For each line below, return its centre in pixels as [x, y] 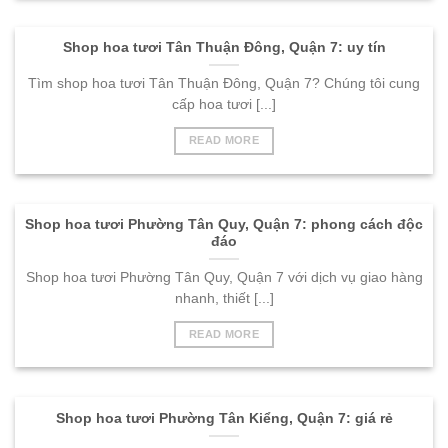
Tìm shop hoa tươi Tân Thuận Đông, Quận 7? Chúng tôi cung [224, 84]
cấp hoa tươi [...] [224, 105]
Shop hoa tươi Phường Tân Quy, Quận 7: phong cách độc [224, 224]
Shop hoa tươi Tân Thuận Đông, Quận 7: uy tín [224, 48]
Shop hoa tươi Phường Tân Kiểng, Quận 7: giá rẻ [224, 418]
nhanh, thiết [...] [224, 298]
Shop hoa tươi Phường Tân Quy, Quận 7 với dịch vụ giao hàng [224, 277]
